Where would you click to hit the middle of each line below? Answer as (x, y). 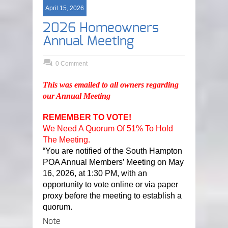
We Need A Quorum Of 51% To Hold (108, 129)
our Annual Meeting (77, 96)
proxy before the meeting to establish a (112, 196)
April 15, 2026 (65, 8)
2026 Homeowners (101, 28)
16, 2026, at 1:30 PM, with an (95, 173)
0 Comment (72, 64)
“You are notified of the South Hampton (112, 151)
